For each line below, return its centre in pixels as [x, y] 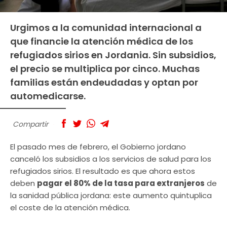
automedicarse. [48, 96]
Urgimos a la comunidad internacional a [106, 27]
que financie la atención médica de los [102, 41]
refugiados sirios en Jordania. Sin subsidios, [113, 55]
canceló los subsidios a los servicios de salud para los [111, 159]
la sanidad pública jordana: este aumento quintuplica [111, 196]
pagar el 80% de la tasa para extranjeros [121, 183]
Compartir [30, 124]
